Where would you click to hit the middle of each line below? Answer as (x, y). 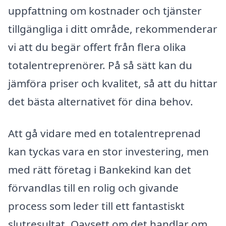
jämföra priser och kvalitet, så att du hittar (113, 83)
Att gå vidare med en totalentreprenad (104, 133)
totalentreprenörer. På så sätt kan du (100, 65)
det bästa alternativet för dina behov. (101, 101)
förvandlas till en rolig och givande (93, 188)
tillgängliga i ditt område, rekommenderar (113, 29)
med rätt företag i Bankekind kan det (100, 170)
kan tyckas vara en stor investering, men (108, 152)
